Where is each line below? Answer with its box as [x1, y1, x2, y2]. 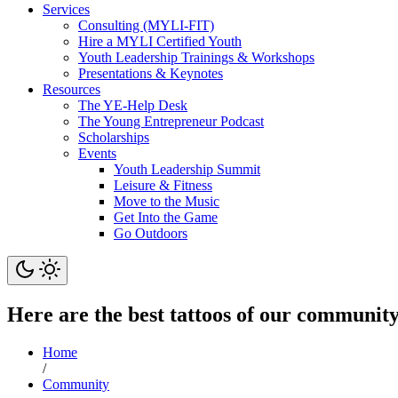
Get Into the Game [114, 209, 218, 225]
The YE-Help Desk [78, 97, 187, 113]
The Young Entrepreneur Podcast [78, 113, 264, 129]
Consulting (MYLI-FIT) [78, 17, 214, 33]
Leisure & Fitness [114, 177, 212, 193]
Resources [43, 81, 100, 97]
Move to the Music [114, 193, 219, 209]
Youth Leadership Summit [114, 161, 260, 177]
